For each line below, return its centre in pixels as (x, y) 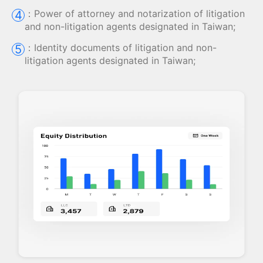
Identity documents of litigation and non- (125, 48)
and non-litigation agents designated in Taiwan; (130, 26)
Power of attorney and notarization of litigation (139, 14)
